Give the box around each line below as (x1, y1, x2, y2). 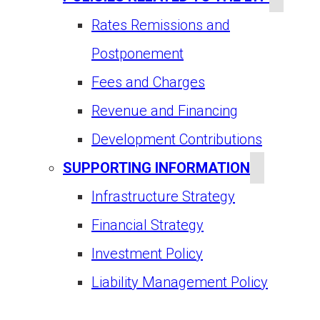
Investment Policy (91, 245, 203, 263)
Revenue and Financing (91, 102, 238, 120)
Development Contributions (91, 131, 262, 149)
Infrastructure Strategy (91, 188, 235, 206)
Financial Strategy (91, 216, 204, 234)
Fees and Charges (91, 74, 205, 91)
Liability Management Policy (91, 274, 268, 291)
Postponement (91, 45, 184, 63)
